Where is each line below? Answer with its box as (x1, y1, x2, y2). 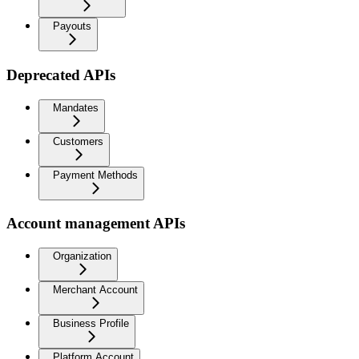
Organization (53, 250, 111, 262)
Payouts (53, 20, 91, 33)
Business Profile (53, 317, 129, 329)
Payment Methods (53, 168, 138, 181)
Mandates (53, 101, 99, 114)
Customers (53, 135, 103, 147)
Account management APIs (6, 215, 185, 232)
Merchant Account (53, 284, 138, 296)
